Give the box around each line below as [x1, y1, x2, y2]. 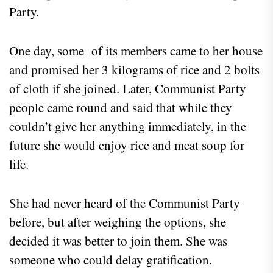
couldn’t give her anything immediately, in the [9, 117, 246, 135]
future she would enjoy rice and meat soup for [9, 136, 244, 154]
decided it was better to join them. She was [9, 232, 227, 249]
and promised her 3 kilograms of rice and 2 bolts [9, 60, 260, 78]
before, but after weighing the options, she [9, 213, 226, 230]
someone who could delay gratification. [9, 250, 212, 268]
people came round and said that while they [9, 98, 232, 116]
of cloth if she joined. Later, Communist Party [9, 79, 246, 97]
